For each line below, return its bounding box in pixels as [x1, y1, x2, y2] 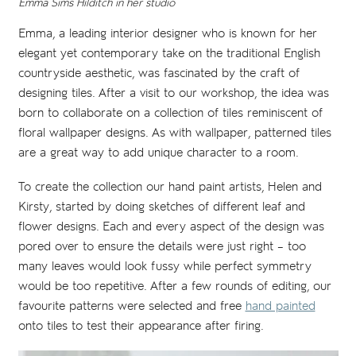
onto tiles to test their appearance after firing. [17, 318, 264, 335]
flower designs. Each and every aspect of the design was [17, 219, 324, 236]
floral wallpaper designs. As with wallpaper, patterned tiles [17, 125, 331, 142]
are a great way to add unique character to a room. [17, 145, 299, 162]
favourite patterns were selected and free [17, 298, 246, 315]
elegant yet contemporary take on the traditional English [17, 45, 320, 63]
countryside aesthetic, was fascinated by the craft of [17, 65, 300, 83]
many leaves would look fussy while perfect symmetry [17, 258, 311, 276]
